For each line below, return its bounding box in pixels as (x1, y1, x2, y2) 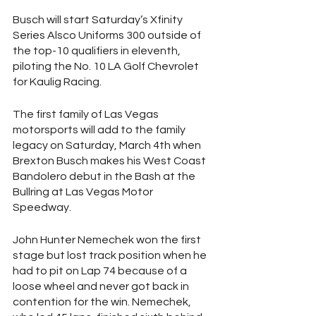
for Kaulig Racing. (13, 76, 104, 87)
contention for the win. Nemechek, (13, 296, 193, 308)
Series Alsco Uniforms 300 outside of (13, 30, 203, 41)
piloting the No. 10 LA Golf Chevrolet (13, 61, 201, 72)
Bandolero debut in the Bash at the (13, 171, 197, 182)
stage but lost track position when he (13, 250, 209, 261)
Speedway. (13, 202, 73, 213)
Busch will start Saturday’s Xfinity (13, 14, 185, 25)
